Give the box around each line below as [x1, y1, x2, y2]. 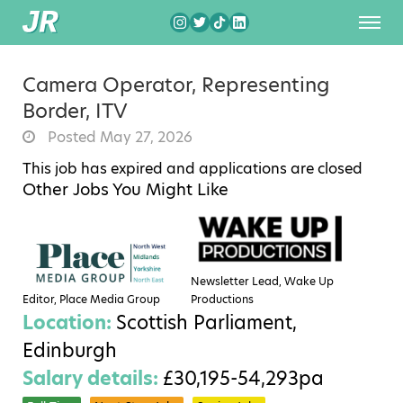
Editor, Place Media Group [22, 291, 160, 307]
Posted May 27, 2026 [44, 127, 193, 148]
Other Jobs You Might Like [22, 178, 228, 201]
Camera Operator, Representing [22, 71, 329, 99]
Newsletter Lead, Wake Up [191, 273, 335, 289]
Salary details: [22, 364, 163, 391]
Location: [22, 309, 116, 336]
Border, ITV [22, 97, 128, 125]
